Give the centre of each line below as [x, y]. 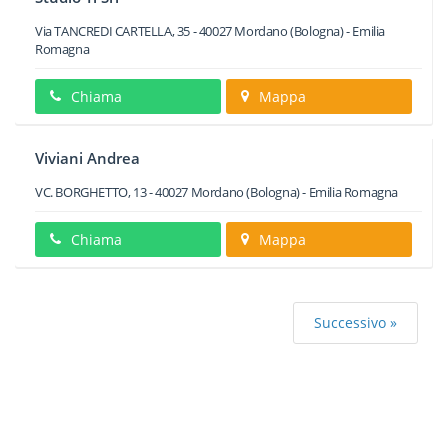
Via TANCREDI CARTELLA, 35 [113, 31]
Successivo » [355, 322]
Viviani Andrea [87, 158]
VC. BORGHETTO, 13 [91, 192]
